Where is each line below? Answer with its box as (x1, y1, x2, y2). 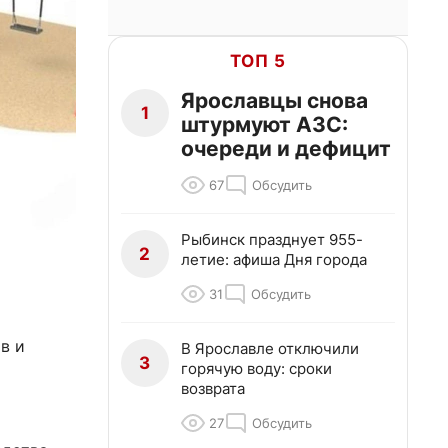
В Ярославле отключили (181, 339, 359, 358)
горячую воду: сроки (181, 359, 332, 378)
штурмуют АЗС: (181, 112, 348, 137)
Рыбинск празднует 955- (181, 230, 363, 249)
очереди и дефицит (181, 136, 391, 161)
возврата (181, 379, 245, 398)
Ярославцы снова (181, 88, 368, 113)
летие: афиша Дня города (181, 250, 367, 269)
